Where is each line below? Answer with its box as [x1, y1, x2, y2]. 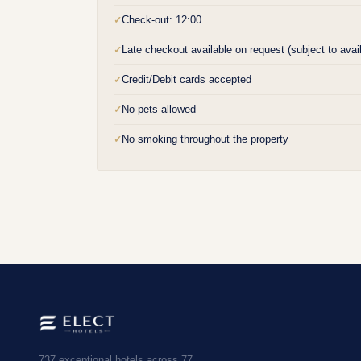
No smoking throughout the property [122, 133, 288, 146]
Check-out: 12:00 [122, 14, 201, 27]
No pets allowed [122, 103, 196, 116]
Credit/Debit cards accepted [122, 73, 251, 86]
